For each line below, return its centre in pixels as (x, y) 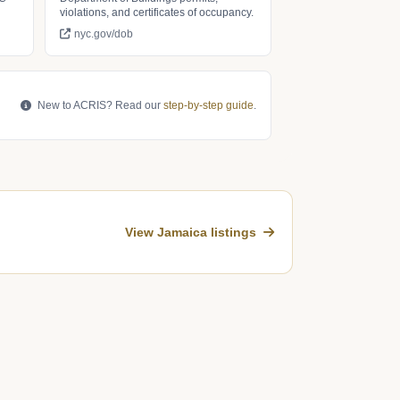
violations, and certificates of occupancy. (157, 12)
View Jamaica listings (192, 232)
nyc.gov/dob (104, 34)
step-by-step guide (208, 105)
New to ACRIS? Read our (99, 105)
